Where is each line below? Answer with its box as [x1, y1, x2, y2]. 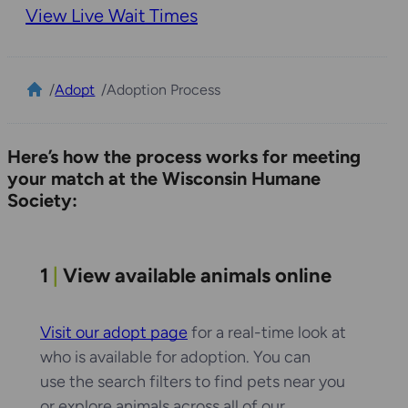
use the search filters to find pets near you [40, 372, 345, 393]
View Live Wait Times [25, 4, 198, 26]
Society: [7, 189, 82, 211]
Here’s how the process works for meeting [7, 145, 361, 168]
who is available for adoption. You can [40, 347, 311, 368]
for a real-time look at [188, 322, 346, 343]
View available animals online [58, 262, 331, 288]
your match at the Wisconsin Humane [7, 167, 321, 189]
